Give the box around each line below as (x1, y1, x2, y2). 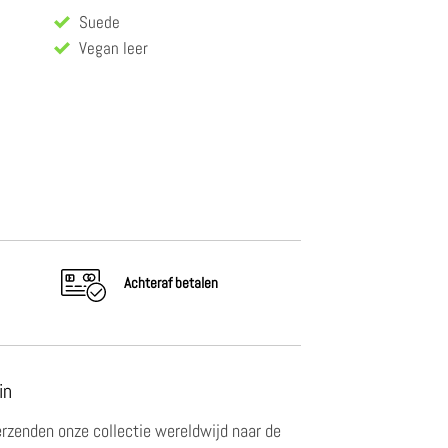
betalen (174, 273, 218, 293)
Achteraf (123, 273, 175, 293)
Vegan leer (78, 38, 148, 60)
